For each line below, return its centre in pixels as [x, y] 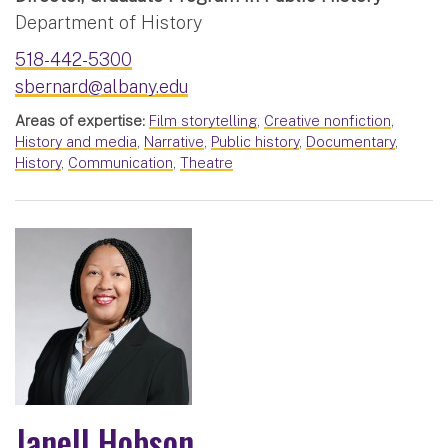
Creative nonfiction [327, 121]
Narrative [174, 142]
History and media [76, 142]
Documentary [350, 142]
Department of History [108, 23]
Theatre [206, 163]
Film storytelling [203, 121]
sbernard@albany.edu [101, 87]
